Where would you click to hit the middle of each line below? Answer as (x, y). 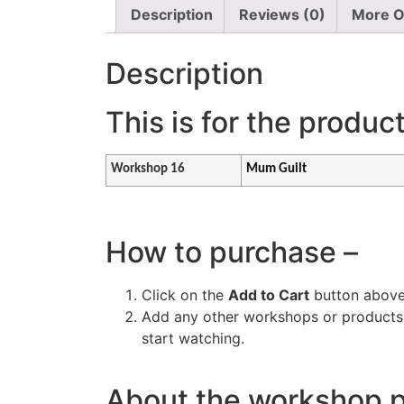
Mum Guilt (277, 170)
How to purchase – (235, 252)
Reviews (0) (282, 15)
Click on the (185, 294)
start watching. (193, 338)
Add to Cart (269, 294)
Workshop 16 (148, 170)
